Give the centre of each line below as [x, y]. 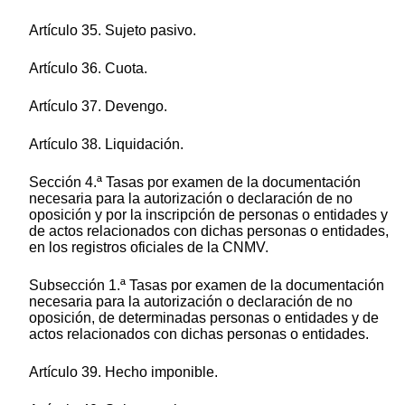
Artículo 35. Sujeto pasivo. [113, 31]
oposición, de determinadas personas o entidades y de [204, 318]
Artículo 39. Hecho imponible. [123, 372]
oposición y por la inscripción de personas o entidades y [208, 215]
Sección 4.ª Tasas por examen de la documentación [195, 183]
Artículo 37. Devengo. [98, 107]
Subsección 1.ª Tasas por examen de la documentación [207, 286]
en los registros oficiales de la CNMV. [149, 248]
